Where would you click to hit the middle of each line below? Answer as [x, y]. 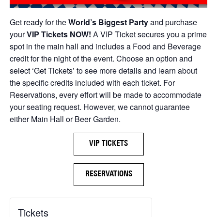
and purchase [173, 22]
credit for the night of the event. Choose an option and [101, 58]
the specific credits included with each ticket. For [92, 83]
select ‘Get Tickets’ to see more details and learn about [103, 70]
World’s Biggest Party [108, 22]
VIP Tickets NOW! [59, 34]
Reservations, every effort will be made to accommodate [106, 95]
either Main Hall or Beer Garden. [65, 119]
